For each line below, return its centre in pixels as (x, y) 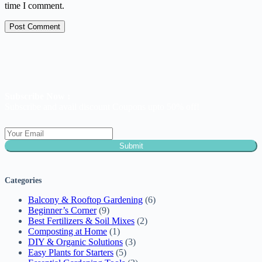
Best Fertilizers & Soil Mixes (81, 220)
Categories (23, 180)
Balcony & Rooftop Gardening (85, 199)
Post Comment (35, 26)
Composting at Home (68, 231)
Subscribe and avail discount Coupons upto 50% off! (102, 106)
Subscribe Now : (37, 96)
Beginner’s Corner (62, 210)
